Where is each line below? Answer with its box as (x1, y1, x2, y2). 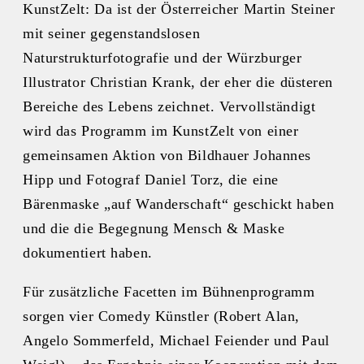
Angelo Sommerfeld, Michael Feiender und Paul (23, 331, 330, 349)
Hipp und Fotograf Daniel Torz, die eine (23, 171, 279, 188)
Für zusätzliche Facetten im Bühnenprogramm (23, 283, 315, 300)
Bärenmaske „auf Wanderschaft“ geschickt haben (23, 195, 335, 212)
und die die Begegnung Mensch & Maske (23, 219, 285, 236)
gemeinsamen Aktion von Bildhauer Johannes (23, 146, 311, 163)
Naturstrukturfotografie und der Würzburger (23, 49, 302, 66)
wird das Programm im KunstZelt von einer (23, 122, 299, 139)
